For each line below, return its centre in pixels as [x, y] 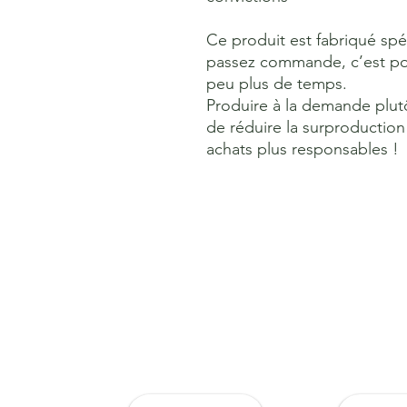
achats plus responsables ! [303, 149]
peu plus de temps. [277, 84]
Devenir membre [196, 356]
